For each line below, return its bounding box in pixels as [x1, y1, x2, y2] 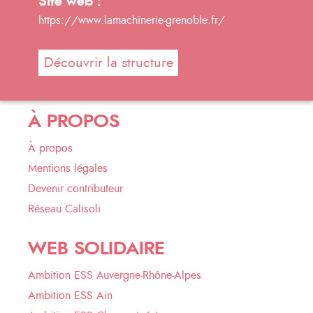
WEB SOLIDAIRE [28, 239, 165, 258]
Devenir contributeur [28, 182, 123, 194]
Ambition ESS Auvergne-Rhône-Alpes [28, 269, 201, 281]
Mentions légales [28, 162, 108, 174]
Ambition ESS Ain [28, 289, 112, 301]
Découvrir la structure [43, 55, 173, 70]
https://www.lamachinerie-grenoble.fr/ [38, 15, 225, 26]
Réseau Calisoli [28, 203, 101, 214]
